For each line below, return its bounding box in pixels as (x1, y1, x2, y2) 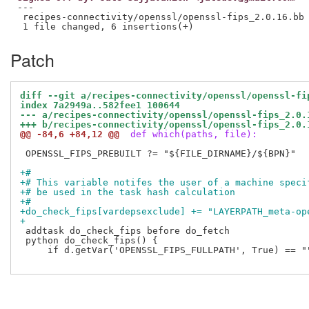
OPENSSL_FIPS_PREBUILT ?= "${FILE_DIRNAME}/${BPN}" (20, 148, 296, 159)
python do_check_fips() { (20, 235, 158, 246)
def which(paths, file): (125, 129, 257, 140)
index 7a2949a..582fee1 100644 (20, 100, 180, 111)
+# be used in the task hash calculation (20, 187, 235, 198)
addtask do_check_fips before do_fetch (20, 226, 230, 237)
